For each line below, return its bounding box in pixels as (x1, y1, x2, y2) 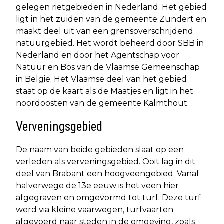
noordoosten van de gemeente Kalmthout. (16, 98, 189, 108)
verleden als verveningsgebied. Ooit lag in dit (16, 156, 195, 166)
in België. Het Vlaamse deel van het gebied (16, 74, 187, 84)
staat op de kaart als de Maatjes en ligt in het (16, 86, 193, 96)
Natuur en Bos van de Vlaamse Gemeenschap (16, 62, 200, 72)
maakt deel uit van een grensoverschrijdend (16, 26, 193, 36)
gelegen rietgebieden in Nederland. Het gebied (16, 2, 207, 12)
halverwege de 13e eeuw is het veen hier (16, 180, 179, 190)
